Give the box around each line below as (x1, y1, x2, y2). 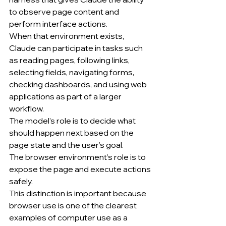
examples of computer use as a (9, 212, 129, 222)
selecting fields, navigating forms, (9, 67, 136, 77)
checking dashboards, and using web (9, 79, 148, 89)
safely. (9, 176, 33, 186)
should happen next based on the (9, 127, 135, 138)
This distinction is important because (9, 188, 148, 198)
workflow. (9, 103, 44, 114)
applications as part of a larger (9, 91, 123, 101)
